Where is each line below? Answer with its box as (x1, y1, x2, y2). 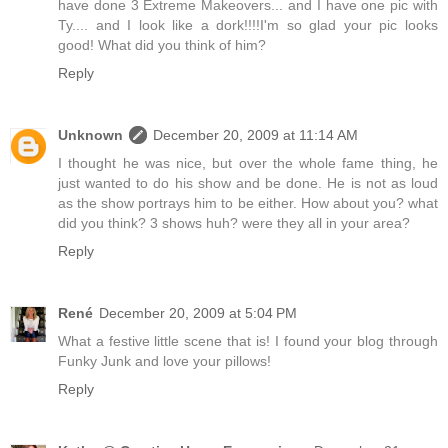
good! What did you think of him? (58, 37, 266, 54)
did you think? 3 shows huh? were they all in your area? (58, 215, 410, 232)
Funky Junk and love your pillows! (58, 353, 271, 370)
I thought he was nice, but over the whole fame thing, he (58, 155, 438, 172)
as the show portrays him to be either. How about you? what (58, 195, 438, 212)
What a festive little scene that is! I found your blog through (58, 333, 438, 350)
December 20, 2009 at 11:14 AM (153, 127, 358, 144)
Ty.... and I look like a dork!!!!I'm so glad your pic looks (58, 17, 438, 34)
